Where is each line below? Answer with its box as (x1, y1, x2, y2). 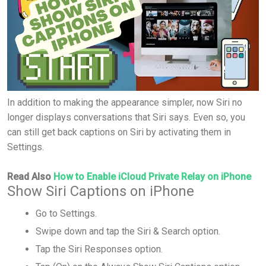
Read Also (7, 170, 53, 182)
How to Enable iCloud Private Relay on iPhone (53, 170, 251, 182)
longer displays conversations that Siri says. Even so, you (7, 111, 245, 123)
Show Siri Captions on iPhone (7, 182, 194, 199)
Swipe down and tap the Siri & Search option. (36, 226, 220, 237)
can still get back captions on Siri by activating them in (7, 126, 231, 138)
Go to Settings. (36, 208, 97, 220)
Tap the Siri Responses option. (36, 243, 163, 255)
